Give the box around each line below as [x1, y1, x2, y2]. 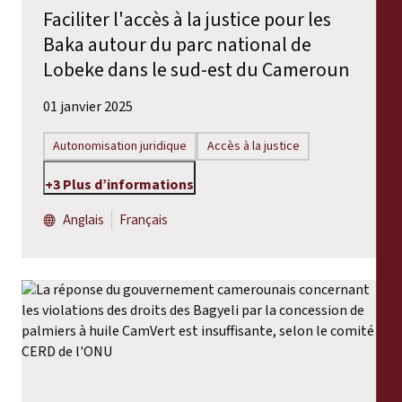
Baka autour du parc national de [43, 30, 311, 59]
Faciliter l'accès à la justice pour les [43, 4, 331, 34]
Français [119, 210, 169, 231]
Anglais [63, 210, 105, 231]
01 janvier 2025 [43, 96, 133, 117]
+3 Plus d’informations [45, 175, 194, 196]
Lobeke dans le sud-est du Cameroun [43, 55, 350, 84]
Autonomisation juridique [53, 137, 188, 156]
